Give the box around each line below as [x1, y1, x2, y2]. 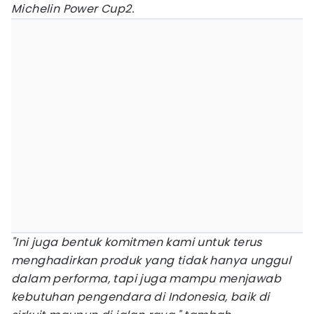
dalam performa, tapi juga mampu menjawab [11, 271, 281, 287]
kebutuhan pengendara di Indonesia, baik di [11, 289, 270, 305]
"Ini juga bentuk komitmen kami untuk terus [11, 234, 262, 250]
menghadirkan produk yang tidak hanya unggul [11, 252, 292, 268]
